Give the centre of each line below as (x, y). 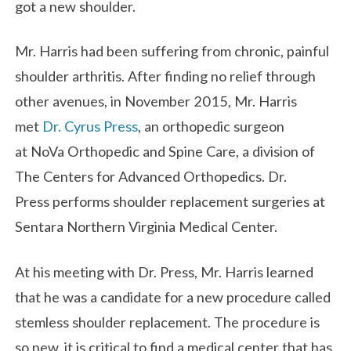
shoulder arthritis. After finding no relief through (166, 76)
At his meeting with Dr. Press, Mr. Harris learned (165, 271)
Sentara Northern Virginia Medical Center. (147, 227)
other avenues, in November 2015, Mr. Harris (156, 101)
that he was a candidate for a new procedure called (173, 297)
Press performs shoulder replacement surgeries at (170, 202)
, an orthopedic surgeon (212, 127)
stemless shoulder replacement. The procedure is (168, 322)
